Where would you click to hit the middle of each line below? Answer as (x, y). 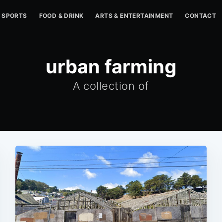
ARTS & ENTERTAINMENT (134, 16)
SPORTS (14, 16)
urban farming (111, 66)
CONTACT (201, 16)
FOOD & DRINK (61, 16)
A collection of (111, 86)
